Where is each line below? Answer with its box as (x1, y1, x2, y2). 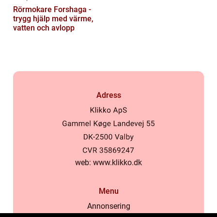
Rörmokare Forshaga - (13, 5, 91, 15)
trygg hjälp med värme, (13, 14, 93, 24)
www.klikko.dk (93, 158, 142, 168)
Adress (96, 91, 121, 100)
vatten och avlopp (13, 23, 75, 33)
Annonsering (87, 201, 130, 211)
